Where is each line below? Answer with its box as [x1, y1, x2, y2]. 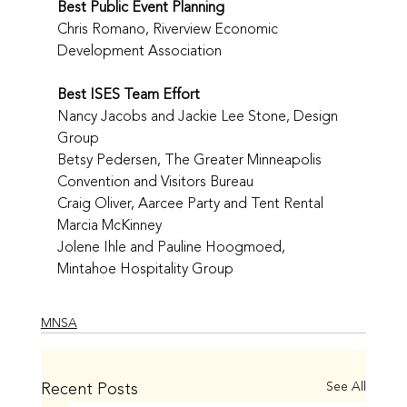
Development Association [56, 39, 222, 62]
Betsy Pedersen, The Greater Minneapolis [56, 148, 325, 171]
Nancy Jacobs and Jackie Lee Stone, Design [56, 104, 342, 127]
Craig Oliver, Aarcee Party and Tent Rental [56, 192, 323, 214]
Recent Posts [40, 375, 138, 402]
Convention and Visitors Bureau [56, 170, 253, 193]
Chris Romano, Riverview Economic [56, 17, 282, 40]
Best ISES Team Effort [56, 83, 200, 105]
